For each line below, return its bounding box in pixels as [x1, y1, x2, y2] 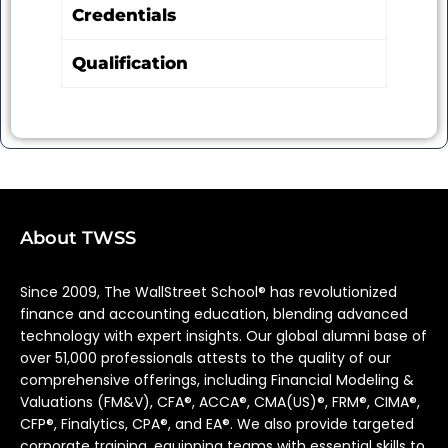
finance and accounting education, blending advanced [20, 304, 408, 324]
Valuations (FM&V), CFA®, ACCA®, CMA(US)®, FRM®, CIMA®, [20, 392, 420, 412]
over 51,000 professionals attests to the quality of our [20, 348, 391, 368]
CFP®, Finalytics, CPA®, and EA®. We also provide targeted [20, 414, 414, 434]
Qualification [72, 52, 188, 73]
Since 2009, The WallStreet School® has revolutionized [20, 282, 397, 302]
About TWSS [20, 227, 136, 249]
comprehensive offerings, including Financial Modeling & [20, 370, 414, 390]
